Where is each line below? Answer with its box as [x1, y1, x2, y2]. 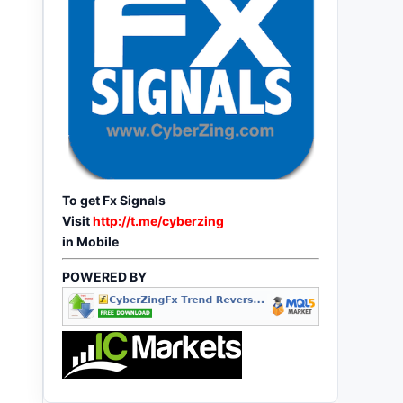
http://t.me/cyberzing [93, 212, 224, 228]
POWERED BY [62, 268, 147, 284]
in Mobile [62, 233, 119, 249]
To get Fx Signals [62, 192, 166, 208]
